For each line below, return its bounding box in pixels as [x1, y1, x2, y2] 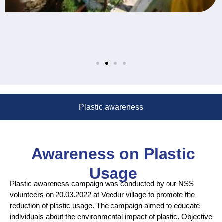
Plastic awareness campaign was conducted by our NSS [10, 179, 194, 188]
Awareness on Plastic [31, 144, 195, 163]
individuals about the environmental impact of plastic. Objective [10, 212, 212, 221]
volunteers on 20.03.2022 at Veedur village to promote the [10, 190, 195, 199]
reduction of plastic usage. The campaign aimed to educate [10, 201, 200, 210]
